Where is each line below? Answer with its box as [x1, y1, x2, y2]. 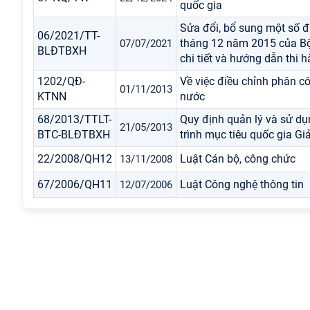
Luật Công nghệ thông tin [180, 178, 304, 191]
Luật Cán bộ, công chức [180, 152, 295, 165]
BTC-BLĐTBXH [37, 128, 110, 141]
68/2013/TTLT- [37, 113, 111, 126]
